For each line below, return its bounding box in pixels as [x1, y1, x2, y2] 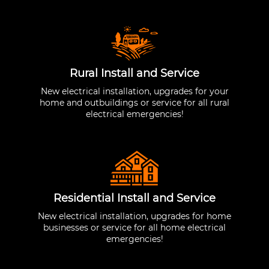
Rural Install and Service [70, 66, 199, 80]
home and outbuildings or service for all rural [40, 97, 229, 108]
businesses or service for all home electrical [43, 222, 226, 233]
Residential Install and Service [53, 191, 216, 205]
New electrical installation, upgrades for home [38, 210, 231, 222]
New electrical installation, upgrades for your [40, 85, 229, 97]
